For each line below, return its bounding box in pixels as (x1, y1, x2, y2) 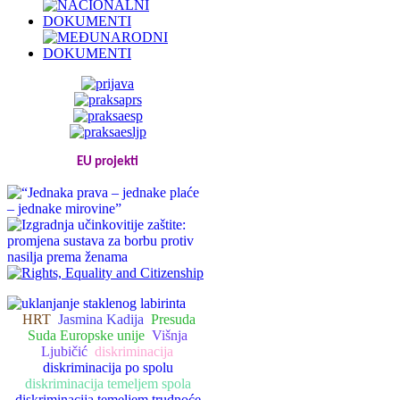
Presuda (150, 311, 196, 327)
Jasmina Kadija (57, 311, 144, 327)
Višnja (152, 327, 188, 343)
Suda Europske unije (28, 327, 146, 343)
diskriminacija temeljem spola (24, 375, 191, 391)
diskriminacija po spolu (42, 359, 173, 375)
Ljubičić (40, 343, 87, 359)
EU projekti (77, 154, 139, 169)
